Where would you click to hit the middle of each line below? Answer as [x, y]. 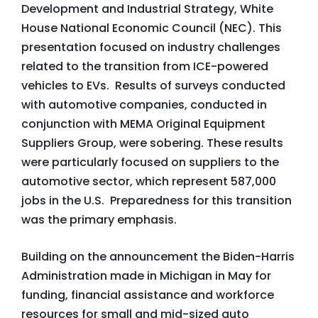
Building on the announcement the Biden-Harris [158, 257]
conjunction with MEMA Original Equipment [143, 124]
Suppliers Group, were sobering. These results [152, 143]
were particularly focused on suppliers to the [150, 162]
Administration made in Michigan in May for [146, 276]
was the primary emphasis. [99, 220]
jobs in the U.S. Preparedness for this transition [157, 201]
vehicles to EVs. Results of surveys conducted [153, 86]
